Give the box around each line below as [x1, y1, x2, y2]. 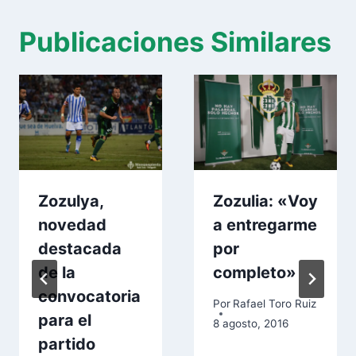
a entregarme [213, 215, 317, 235]
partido [38, 335, 95, 354]
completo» [213, 263, 296, 283]
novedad [38, 215, 106, 235]
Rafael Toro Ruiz [233, 296, 317, 310]
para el [38, 311, 91, 331]
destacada [38, 239, 122, 259]
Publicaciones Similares [19, 25, 331, 59]
